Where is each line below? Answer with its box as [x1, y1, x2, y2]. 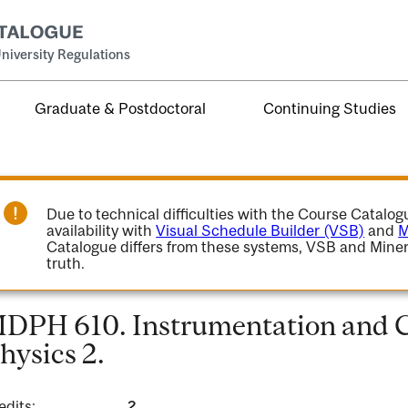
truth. [46, 254, 86, 272]
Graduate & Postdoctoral [35, 98, 207, 117]
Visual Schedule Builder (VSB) [156, 221, 365, 240]
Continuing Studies [263, 98, 397, 117]
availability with [46, 221, 157, 240]
